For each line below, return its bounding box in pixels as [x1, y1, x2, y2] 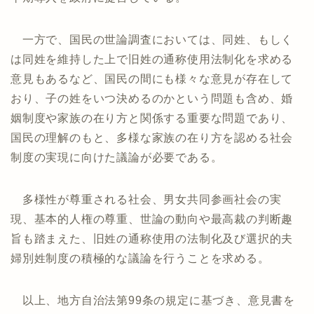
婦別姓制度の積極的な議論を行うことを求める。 [11, 252, 270, 264]
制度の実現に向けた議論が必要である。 [11, 151, 223, 163]
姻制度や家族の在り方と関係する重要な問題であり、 [11, 112, 294, 124]
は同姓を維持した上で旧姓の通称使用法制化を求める [11, 53, 294, 65]
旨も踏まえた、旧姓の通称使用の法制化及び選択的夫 [11, 233, 294, 245]
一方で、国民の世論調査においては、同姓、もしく [11, 34, 294, 46]
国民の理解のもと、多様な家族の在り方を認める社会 [11, 132, 294, 144]
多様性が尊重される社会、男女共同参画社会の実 [11, 193, 282, 205]
